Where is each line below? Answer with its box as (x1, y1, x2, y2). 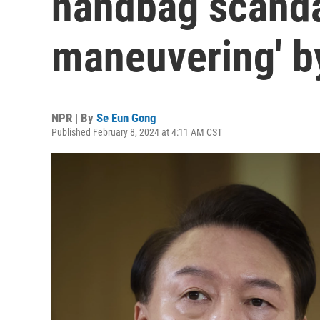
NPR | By (51, 111, 96, 125)
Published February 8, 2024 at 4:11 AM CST (51, 126, 222, 138)
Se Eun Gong (96, 111, 156, 125)
